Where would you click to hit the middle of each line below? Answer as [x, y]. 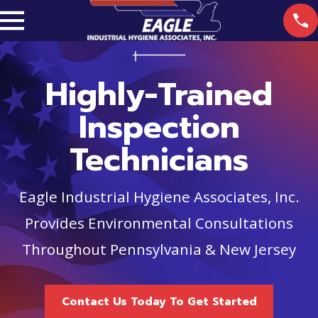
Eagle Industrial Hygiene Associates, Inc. [159, 197]
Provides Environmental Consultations [159, 223]
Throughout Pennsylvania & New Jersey [159, 250]
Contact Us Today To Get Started [159, 302]
